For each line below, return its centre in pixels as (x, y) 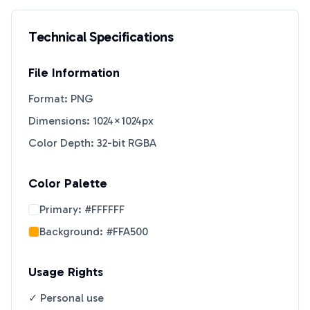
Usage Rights (66, 272)
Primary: (62, 209)
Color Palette (68, 183)
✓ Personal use (66, 298)
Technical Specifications (101, 37)
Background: (73, 231)
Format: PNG (61, 99)
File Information (74, 73)
